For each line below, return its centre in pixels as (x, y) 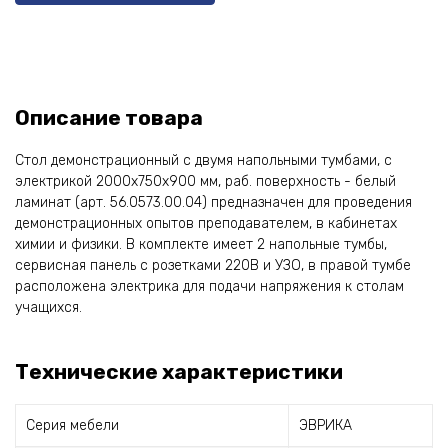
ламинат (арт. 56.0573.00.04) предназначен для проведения (213, 202)
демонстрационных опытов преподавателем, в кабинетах (206, 223)
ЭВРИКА (325, 425)
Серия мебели (72, 425)
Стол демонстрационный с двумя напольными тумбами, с (203, 160)
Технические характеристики (179, 371)
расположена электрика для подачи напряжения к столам (209, 286)
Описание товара (109, 117)
